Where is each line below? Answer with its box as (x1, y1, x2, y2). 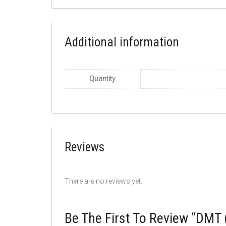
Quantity (89, 75, 116, 83)
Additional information (65, 35, 179, 49)
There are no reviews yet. (65, 177, 142, 185)
